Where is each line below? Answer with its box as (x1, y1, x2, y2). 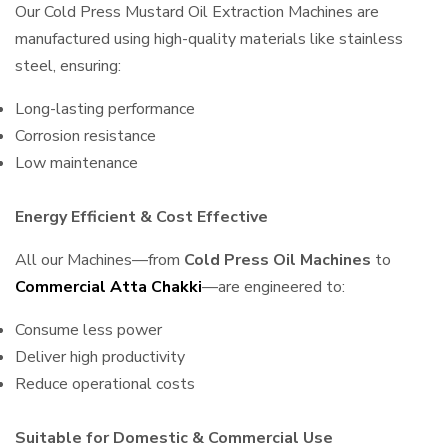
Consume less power (15, 319, 162, 341)
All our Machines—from (15, 249, 184, 271)
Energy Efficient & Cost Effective (15, 206, 268, 228)
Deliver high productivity (15, 346, 185, 368)
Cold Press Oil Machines (184, 249, 371, 271)
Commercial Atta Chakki (15, 276, 202, 298)
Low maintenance (15, 152, 138, 174)
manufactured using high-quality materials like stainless (15, 28, 403, 50)
